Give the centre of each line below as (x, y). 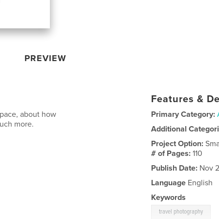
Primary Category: (183, 114)
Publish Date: (175, 168)
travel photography (181, 212)
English (199, 183)
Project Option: (178, 143)
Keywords (169, 197)
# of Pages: (172, 153)
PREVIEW (46, 58)
